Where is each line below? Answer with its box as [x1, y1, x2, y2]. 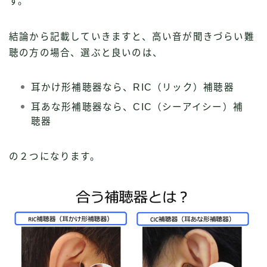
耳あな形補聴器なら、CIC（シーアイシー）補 [30, 101, 243, 112]
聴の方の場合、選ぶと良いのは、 [9, 47, 163, 58]
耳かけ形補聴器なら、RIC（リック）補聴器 [30, 82, 234, 92]
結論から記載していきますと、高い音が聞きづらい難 [9, 31, 254, 42]
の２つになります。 [9, 151, 100, 162]
